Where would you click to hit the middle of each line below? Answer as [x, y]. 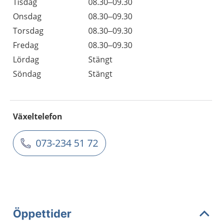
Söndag [27, 74]
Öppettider [42, 213]
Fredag [26, 45]
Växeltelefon [38, 116]
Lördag [26, 59]
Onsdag [27, 16]
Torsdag [28, 31]
